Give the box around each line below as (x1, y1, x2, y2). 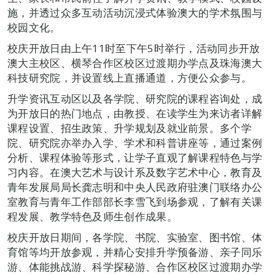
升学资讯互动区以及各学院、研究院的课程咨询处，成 (7, 91, 263, 106)
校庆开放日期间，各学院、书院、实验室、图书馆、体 (7, 230, 263, 244)
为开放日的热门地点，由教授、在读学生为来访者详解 (7, 106, 263, 120)
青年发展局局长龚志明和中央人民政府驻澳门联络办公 (7, 180, 263, 194)
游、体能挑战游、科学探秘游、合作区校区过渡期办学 (7, 260, 263, 274)
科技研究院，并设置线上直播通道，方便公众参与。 (7, 71, 252, 85)
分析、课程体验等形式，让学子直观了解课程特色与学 (7, 150, 263, 165)
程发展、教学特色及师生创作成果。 (7, 209, 177, 223)
